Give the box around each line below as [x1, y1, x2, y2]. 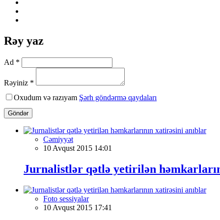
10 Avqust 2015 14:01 [43, 143, 112, 152]
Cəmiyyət [43, 135, 73, 143]
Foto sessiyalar [43, 194, 89, 203]
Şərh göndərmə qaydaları [79, 93, 157, 102]
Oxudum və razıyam [14, 93, 79, 102]
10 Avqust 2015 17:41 [43, 203, 112, 212]
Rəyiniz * [4, 78, 34, 87]
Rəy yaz [4, 34, 44, 47]
